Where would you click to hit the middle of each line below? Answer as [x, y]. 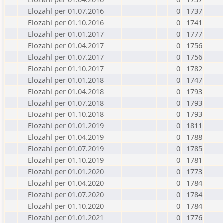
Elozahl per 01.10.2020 [66, 206]
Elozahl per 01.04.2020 [66, 183]
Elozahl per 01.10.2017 [66, 68]
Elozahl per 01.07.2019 [66, 148]
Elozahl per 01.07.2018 [66, 103]
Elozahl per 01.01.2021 [66, 217]
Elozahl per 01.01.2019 [66, 125]
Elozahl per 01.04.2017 [66, 45]
